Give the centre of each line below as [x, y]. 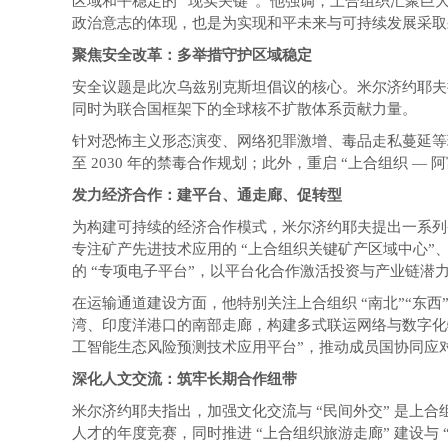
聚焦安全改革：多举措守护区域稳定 [192, 55]
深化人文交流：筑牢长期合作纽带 [184, 379]
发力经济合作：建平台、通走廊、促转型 [207, 195]
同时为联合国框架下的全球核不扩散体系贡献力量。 [244, 109]
